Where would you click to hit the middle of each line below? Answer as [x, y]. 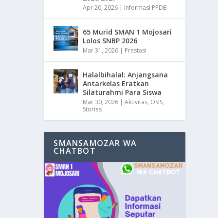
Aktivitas [136, 102]
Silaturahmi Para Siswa [122, 92]
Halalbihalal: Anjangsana [126, 75]
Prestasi [136, 51]
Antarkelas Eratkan [116, 84]
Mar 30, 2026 [101, 102]
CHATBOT [75, 151]
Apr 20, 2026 [100, 8]
